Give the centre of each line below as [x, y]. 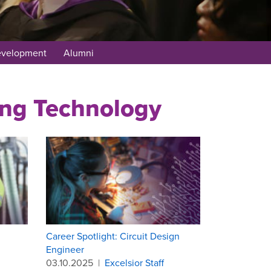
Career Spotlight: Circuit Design [113, 236]
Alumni [78, 53]
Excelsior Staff [134, 262]
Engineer [65, 249]
